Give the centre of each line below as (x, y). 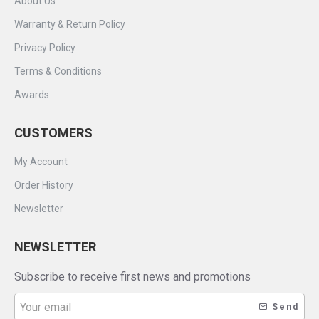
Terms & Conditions (58, 71)
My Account (41, 162)
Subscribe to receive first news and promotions (132, 277)
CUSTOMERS (53, 133)
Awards (32, 95)
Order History (44, 185)
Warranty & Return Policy (70, 24)
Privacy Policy (45, 48)
